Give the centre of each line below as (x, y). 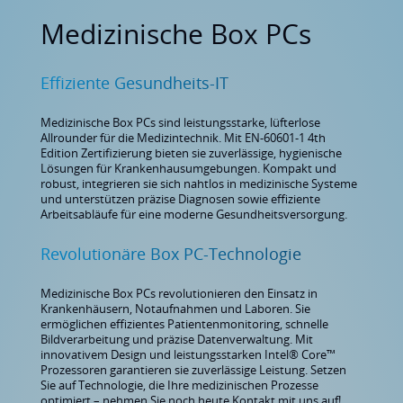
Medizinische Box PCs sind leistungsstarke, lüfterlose (180, 123)
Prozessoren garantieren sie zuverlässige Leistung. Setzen (193, 370)
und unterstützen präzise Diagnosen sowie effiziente (180, 199)
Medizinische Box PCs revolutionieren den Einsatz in (179, 294)
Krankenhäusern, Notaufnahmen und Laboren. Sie (175, 309)
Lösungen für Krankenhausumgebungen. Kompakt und (188, 169)
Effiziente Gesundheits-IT (134, 83)
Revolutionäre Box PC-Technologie (171, 254)
